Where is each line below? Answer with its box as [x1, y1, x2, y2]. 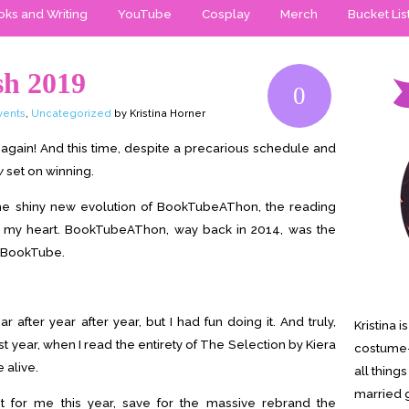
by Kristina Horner [111, 108, 205, 120]
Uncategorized [31, 108, 111, 120]
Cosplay [202, 6, 250, 21]
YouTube [118, 6, 172, 21]
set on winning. [4, 163, 94, 179]
